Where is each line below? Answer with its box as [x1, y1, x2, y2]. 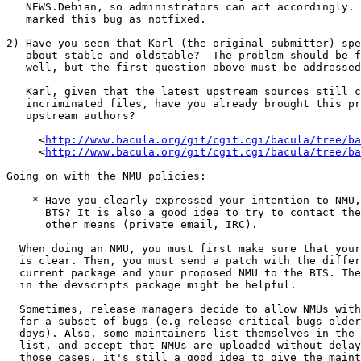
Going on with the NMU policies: [6, 170, 206, 183]
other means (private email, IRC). [6, 218, 45, 231]
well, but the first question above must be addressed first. [6, 61, 26, 74]
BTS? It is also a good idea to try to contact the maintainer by [6, 206, 45, 219]
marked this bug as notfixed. [6, 13, 26, 26]
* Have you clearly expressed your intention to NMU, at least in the [6, 194, 32, 207]
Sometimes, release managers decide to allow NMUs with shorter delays [6, 303, 19, 316]
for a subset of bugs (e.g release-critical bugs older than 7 [6, 315, 19, 328]
